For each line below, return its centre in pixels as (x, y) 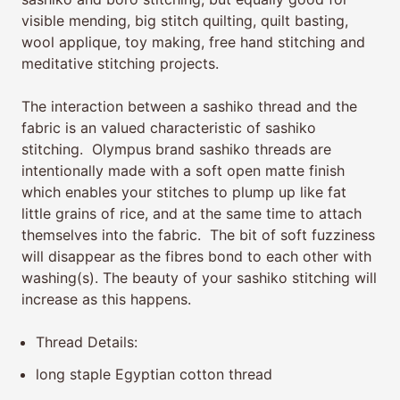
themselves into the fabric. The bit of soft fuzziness (198, 235)
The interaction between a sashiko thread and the (189, 107)
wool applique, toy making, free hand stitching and (193, 42)
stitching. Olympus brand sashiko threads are (176, 150)
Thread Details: (87, 342)
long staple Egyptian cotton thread (154, 375)
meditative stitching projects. (120, 64)
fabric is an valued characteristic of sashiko (169, 128)
